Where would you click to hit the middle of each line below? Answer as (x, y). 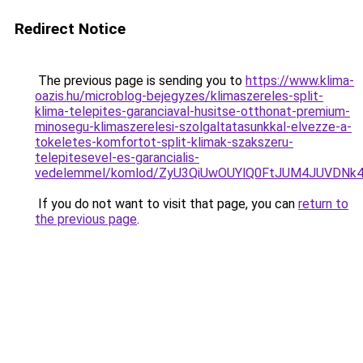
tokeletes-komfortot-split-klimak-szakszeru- (164, 142)
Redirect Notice (70, 29)
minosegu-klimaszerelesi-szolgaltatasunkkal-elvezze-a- (193, 127)
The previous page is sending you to (140, 81)
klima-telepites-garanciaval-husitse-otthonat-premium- (192, 111)
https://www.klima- (300, 81)
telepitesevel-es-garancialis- (117, 158)
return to (323, 204)
